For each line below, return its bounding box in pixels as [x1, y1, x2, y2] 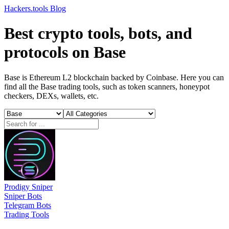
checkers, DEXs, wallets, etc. [4, 91, 99, 100]
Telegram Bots [4, 200, 51, 210]
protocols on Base [4, 43, 126, 62]
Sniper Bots [4, 191, 42, 200]
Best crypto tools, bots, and [4, 24, 192, 43]
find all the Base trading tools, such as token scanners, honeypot [4, 82, 210, 91]
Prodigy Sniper [4, 182, 53, 191]
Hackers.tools [4, 4, 50, 13]
